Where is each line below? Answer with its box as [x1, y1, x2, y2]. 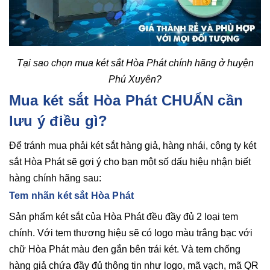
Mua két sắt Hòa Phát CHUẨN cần [9, 92, 243, 108]
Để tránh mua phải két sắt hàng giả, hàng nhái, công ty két [9, 140, 256, 151]
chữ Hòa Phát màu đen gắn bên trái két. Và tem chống [9, 244, 240, 254]
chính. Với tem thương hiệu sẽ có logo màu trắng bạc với [9, 228, 253, 238]
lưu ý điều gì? [9, 113, 108, 129]
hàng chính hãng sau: [9, 173, 101, 183]
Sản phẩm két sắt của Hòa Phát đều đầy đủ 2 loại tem [9, 212, 238, 222]
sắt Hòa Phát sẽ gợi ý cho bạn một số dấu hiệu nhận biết [9, 157, 251, 167]
